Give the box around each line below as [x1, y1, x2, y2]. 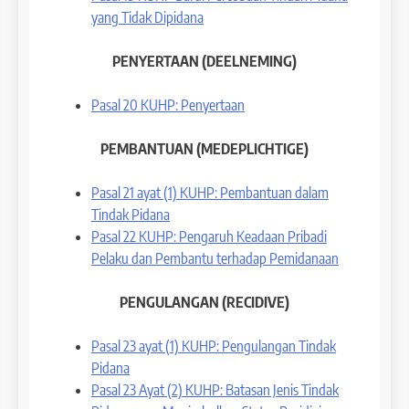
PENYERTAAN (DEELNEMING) [112, 51, 297, 70]
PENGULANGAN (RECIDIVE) [120, 292, 289, 311]
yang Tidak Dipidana [91, 7, 204, 26]
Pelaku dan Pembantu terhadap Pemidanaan [91, 248, 339, 267]
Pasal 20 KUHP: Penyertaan [91, 95, 245, 114]
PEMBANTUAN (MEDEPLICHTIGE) [100, 139, 309, 158]
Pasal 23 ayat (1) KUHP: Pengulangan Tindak [91, 336, 336, 355]
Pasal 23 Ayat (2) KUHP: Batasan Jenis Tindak [91, 380, 339, 399]
